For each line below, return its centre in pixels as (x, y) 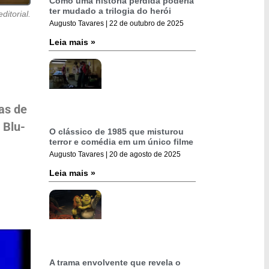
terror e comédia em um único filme (121, 142)
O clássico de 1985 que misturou (116, 132)
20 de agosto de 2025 (144, 155)
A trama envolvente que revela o (115, 262)
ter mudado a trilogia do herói (110, 11)
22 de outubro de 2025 (146, 24)
